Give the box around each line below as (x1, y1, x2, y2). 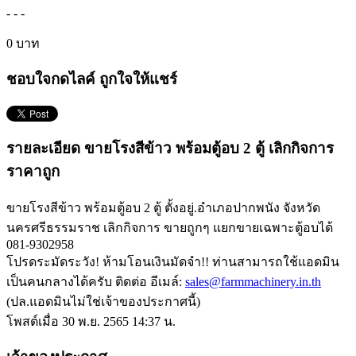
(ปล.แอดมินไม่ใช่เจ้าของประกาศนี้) (6, 294, 200, 308)
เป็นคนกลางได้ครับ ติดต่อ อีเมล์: (6, 274, 185, 288)
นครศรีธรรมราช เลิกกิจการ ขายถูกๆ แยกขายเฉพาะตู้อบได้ (6, 220, 333, 234)
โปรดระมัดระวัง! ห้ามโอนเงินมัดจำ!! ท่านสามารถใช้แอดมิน (6, 254, 339, 269)
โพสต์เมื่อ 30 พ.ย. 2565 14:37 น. (6, 314, 176, 328)
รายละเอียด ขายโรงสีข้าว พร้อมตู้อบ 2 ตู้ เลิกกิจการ (6, 139, 334, 157)
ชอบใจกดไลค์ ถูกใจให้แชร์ (6, 71, 177, 88)
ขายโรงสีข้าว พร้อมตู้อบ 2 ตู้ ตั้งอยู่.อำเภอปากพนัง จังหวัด (6, 200, 320, 215)
